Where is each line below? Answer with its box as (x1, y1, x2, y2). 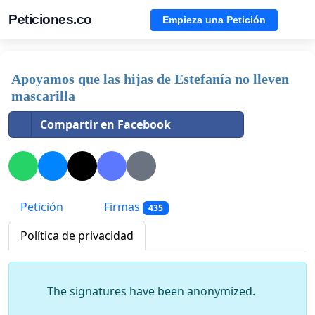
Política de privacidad (20, 228, 134, 244)
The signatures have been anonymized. (47, 283, 255, 300)
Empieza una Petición (162, 13, 266, 25)
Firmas (101, 199, 143, 215)
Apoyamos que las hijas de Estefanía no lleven (11, 71, 289, 86)
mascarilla (11, 88, 75, 103)
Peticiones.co (8, 12, 92, 27)
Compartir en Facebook (40, 117, 171, 132)
